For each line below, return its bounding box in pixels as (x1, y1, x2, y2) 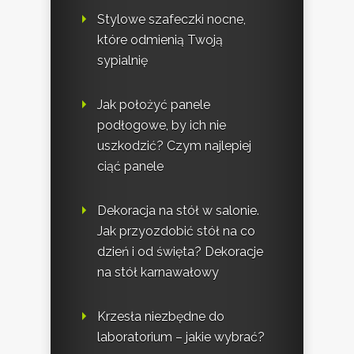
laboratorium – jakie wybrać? (97, 329, 265, 345)
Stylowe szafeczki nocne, (97, 11, 246, 27)
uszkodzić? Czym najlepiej (97, 137, 251, 153)
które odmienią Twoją (97, 32, 223, 47)
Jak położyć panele (97, 96, 210, 112)
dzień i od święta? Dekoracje (97, 243, 263, 259)
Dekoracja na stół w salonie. (97, 202, 259, 218)
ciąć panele (97, 158, 164, 174)
